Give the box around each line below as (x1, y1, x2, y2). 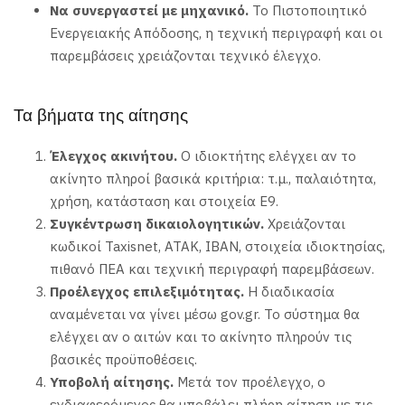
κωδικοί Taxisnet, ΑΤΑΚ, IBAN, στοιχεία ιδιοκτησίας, (50, 238, 385, 256)
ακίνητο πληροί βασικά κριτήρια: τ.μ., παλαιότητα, (50, 170, 376, 188)
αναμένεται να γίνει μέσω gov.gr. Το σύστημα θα (50, 306, 360, 324)
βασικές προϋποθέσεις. (50, 351, 197, 369)
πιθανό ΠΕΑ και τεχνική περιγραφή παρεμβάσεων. (50, 260, 374, 278)
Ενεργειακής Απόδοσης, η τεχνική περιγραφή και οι (50, 24, 382, 42)
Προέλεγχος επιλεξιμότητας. (50, 283, 248, 301)
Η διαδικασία (248, 283, 334, 301)
